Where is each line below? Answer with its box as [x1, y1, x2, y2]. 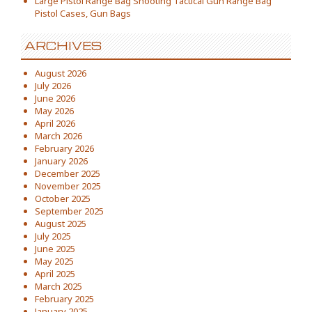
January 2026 [35, 154, 88, 167]
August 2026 [35, 66, 86, 79]
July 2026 [35, 79, 71, 92]
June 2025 [35, 242, 75, 255]
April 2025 [35, 267, 75, 280]
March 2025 [35, 279, 82, 292]
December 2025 [35, 166, 100, 180]
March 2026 [35, 129, 82, 142]
